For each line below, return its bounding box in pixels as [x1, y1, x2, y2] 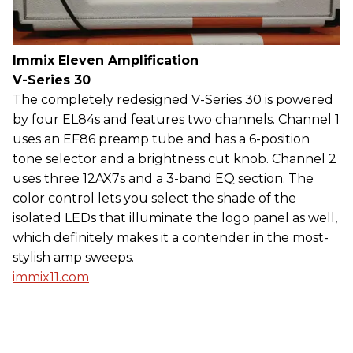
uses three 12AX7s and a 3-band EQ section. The [13, 171, 314, 187]
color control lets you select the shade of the [13, 191, 296, 206]
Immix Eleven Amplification [13, 53, 199, 69]
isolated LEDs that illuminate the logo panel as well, [13, 210, 337, 226]
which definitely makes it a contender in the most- [13, 230, 329, 246]
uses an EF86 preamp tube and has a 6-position [13, 132, 310, 147]
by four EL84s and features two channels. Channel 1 [13, 112, 340, 128]
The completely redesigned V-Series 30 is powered [13, 92, 333, 108]
